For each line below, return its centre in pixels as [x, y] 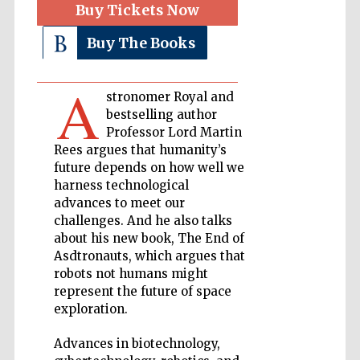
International [304, 198]
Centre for [305, 205]
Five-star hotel [305, 327]
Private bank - [305, 40]
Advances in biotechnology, [137, 344]
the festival [305, 119]
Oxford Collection [304, 342]
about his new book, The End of [149, 238]
